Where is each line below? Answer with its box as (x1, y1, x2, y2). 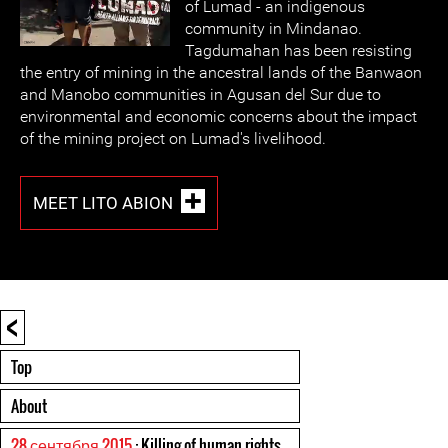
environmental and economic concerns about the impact (20, 107, 417, 126)
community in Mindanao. (185, 19, 362, 38)
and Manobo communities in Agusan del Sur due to (20, 85, 381, 104)
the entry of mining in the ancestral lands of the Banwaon (20, 63, 422, 82)
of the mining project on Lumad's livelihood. (20, 129, 326, 148)
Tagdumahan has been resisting (185, 41, 412, 60)
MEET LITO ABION (33, 192, 173, 213)
